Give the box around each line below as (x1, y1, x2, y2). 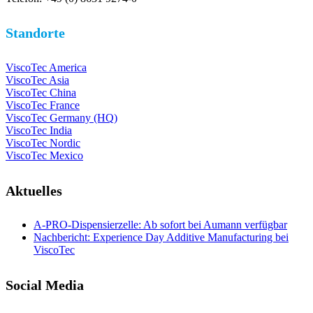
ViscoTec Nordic (6, 137, 80, 150)
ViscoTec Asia (6, 74, 69, 87)
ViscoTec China (6, 87, 76, 99)
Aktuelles (6, 182, 62, 198)
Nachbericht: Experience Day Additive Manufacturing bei (34, 231, 289, 244)
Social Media (6, 277, 84, 293)
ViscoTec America (6, 61, 87, 74)
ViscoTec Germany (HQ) (6, 112, 117, 124)
